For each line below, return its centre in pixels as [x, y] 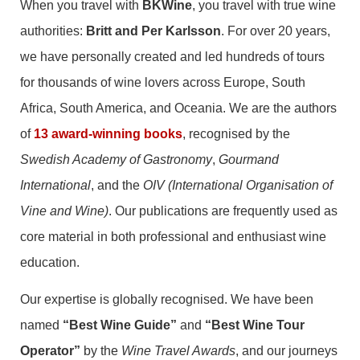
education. [50, 263]
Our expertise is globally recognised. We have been [167, 300]
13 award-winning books [108, 134]
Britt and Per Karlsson [153, 31]
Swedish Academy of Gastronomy [116, 160]
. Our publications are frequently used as [223, 211]
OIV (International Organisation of [238, 186]
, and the [117, 186]
